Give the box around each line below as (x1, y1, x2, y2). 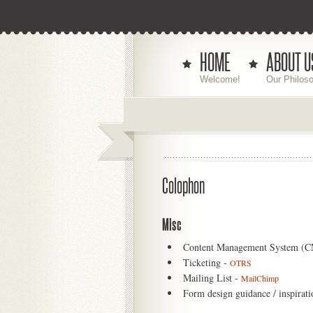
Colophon (162, 175, 205, 197)
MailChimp (241, 272, 279, 284)
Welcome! (200, 74, 240, 85)
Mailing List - (183, 271, 241, 284)
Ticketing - (183, 256, 230, 269)
